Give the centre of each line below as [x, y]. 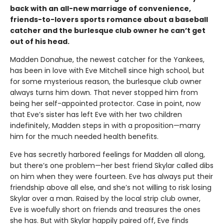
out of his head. [40, 42]
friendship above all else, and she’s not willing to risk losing [111, 188]
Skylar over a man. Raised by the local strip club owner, [105, 199]
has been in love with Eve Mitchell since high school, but [107, 71]
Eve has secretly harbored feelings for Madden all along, [107, 155]
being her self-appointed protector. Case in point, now [105, 104]
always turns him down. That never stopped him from [104, 93]
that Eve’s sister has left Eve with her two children [96, 115]
